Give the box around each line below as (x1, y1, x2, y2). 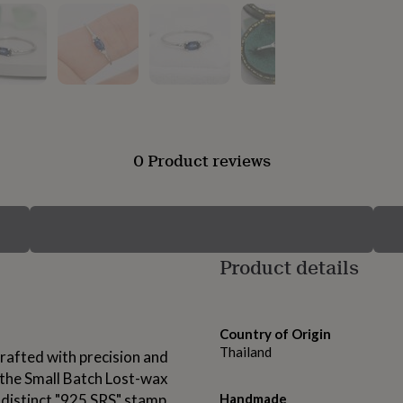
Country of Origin (219, 326, 331, 343)
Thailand (219, 344, 272, 361)
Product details (219, 253, 359, 282)
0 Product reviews (132, 148, 271, 173)
